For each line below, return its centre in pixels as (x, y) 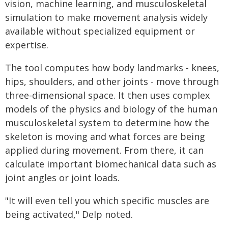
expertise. (27, 45)
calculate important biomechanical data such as (111, 164)
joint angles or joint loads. (62, 178)
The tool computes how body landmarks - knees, (112, 68)
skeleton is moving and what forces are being (105, 136)
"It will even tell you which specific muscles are (107, 201)
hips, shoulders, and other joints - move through (112, 81)
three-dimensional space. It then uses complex (107, 95)
